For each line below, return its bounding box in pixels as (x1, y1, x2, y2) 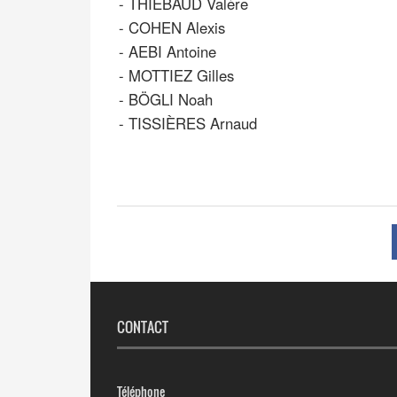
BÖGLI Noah (128, 89, 213, 111)
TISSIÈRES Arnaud (128, 113, 257, 135)
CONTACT (117, 316, 168, 339)
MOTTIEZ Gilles (128, 65, 234, 87)
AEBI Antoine (128, 41, 216, 63)
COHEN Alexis (128, 17, 225, 39)
